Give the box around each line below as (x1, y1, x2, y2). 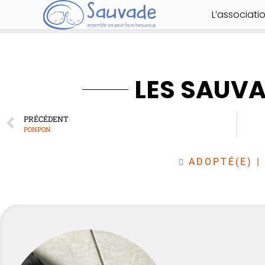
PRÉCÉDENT (24, 114, 69, 124)
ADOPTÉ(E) (189, 156, 253, 167)
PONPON (24, 125, 51, 134)
